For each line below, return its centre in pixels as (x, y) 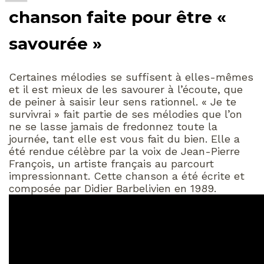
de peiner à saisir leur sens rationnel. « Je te (123, 101)
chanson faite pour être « (118, 17)
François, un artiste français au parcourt (111, 163)
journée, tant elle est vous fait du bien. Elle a (124, 138)
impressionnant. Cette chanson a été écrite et (127, 176)
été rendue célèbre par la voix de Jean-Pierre (124, 151)
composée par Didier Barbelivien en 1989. (113, 188)
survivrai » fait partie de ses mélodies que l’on (126, 114)
